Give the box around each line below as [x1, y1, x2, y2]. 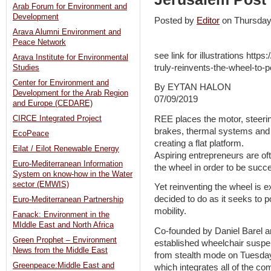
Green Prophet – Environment [13, 236, 117, 245]
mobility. [154, 206, 186, 217]
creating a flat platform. [154, 138, 244, 148]
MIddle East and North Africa [13, 221, 114, 230]
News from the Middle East [13, 246, 108, 255]
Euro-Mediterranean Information [13, 160, 123, 169]
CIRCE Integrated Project [13, 114, 102, 123]
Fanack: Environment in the [13, 211, 109, 220]
